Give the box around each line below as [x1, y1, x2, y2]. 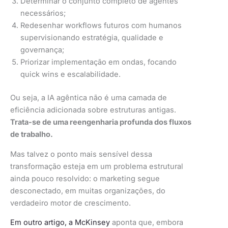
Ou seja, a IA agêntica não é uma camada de [10, 93, 167, 102]
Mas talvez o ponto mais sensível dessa [10, 149, 152, 159]
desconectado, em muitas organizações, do [10, 186, 165, 195]
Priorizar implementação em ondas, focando [20, 58, 177, 67]
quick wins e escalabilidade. [20, 70, 121, 79]
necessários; [20, 9, 66, 18]
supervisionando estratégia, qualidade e [20, 33, 163, 43]
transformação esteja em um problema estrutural [10, 161, 183, 171]
